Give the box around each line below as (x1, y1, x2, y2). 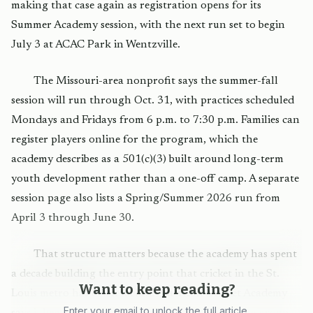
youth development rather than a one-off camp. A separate (11, 173, 299, 184)
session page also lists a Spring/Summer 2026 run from (11, 193, 280, 204)
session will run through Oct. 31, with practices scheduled (11, 95, 294, 106)
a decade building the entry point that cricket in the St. (11, 268, 279, 279)
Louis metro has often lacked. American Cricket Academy (11, 288, 287, 299)
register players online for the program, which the (11, 134, 258, 145)
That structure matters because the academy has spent (34, 249, 297, 260)
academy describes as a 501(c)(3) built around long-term (11, 154, 284, 165)
